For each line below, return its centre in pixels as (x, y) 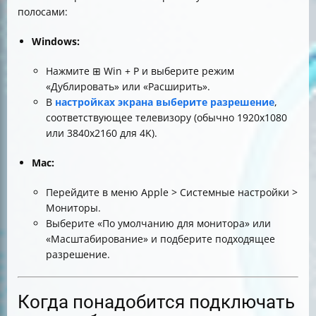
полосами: (43, 12)
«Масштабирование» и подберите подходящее (160, 239)
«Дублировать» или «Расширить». (128, 86)
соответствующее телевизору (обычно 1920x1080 (166, 117)
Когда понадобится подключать (156, 302)
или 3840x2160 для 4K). (102, 133)
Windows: (56, 41)
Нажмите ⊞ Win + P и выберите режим (140, 71)
